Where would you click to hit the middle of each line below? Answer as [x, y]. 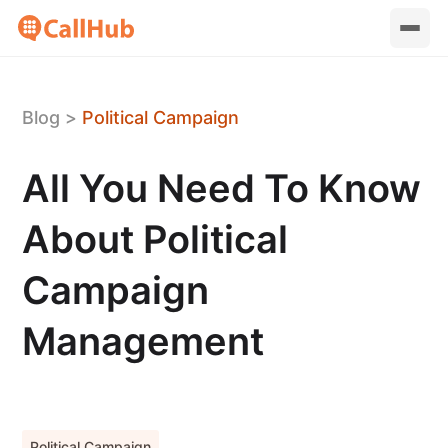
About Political [155, 239]
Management [143, 341]
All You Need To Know [222, 188]
